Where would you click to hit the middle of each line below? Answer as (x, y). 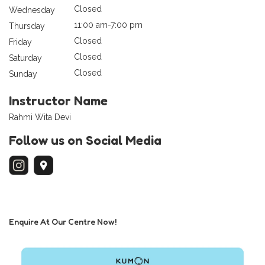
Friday (20, 42)
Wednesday (32, 10)
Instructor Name (58, 100)
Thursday (27, 26)
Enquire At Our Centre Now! (63, 221)
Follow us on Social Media (85, 140)
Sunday (23, 74)
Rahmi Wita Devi (40, 117)
